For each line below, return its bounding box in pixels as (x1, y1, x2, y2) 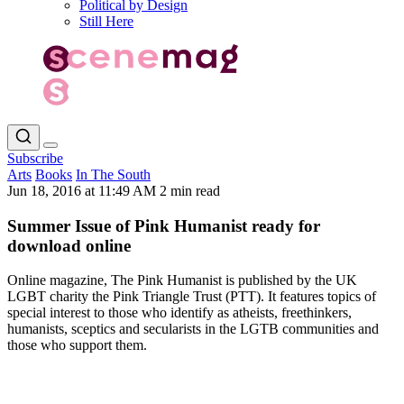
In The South (76, 166, 151, 182)
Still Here (79, 14, 133, 29)
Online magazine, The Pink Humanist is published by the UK (7, 272, 357, 289)
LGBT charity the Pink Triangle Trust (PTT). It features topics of (7, 289, 376, 305)
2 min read (160, 182, 220, 198)
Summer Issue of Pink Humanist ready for (7, 216, 320, 235)
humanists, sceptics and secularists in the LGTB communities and (7, 321, 379, 337)
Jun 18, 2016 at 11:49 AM (7, 182, 160, 198)
